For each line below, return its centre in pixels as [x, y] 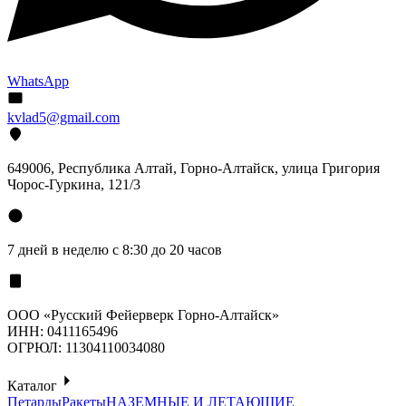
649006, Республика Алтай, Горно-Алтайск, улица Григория [193, 169]
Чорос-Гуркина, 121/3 [74, 185]
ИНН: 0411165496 [63, 332]
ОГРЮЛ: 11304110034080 [86, 348]
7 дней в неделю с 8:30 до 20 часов [115, 250]
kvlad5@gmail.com [63, 118]
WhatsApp [38, 82]
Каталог [32, 386]
